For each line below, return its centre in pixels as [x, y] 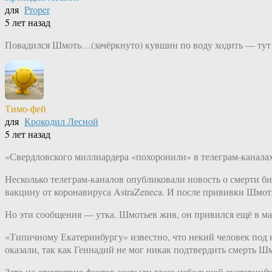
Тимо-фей [25, 109]
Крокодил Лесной [61, 121]
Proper [37, 10]
